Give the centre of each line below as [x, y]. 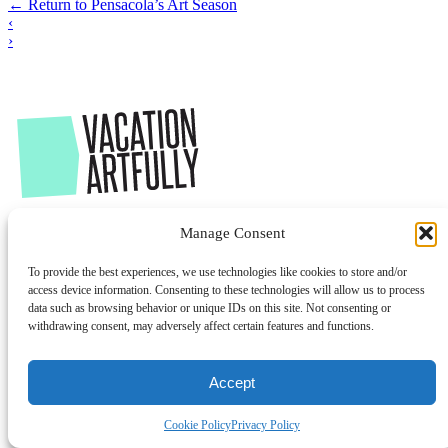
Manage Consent [232, 232]
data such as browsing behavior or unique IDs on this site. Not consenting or [209, 308]
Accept [232, 382]
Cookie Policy [197, 425]
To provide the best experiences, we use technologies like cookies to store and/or [217, 272]
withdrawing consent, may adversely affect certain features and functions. [201, 326]
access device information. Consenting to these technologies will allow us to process [226, 290]
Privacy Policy [265, 425]
